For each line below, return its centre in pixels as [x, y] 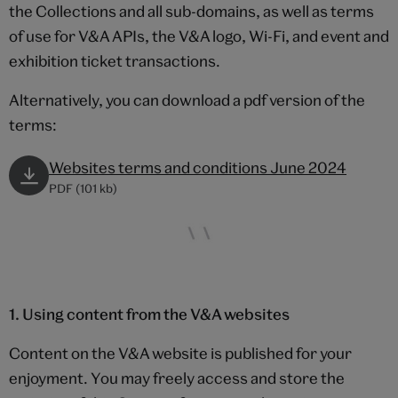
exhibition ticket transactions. [115, 61]
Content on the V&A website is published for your [180, 353]
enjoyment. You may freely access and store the [177, 378]
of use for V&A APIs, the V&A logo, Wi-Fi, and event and [199, 36]
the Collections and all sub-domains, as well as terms [191, 11]
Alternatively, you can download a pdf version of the [187, 100]
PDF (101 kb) [83, 188]
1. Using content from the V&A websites [149, 314]
